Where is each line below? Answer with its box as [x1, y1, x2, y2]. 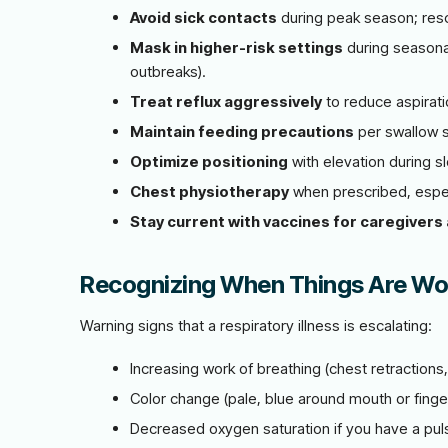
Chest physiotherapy [130, 182, 289, 201]
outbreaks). [130, 62, 206, 81]
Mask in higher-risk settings [130, 38, 343, 57]
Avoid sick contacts [130, 8, 277, 27]
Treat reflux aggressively [130, 92, 322, 111]
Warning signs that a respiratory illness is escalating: [80, 316, 432, 335]
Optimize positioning [130, 152, 288, 171]
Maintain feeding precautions [130, 122, 354, 141]
